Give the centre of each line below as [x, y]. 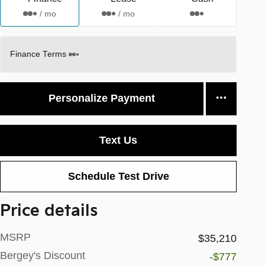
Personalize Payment [102, 98]
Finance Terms [38, 54]
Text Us [118, 140]
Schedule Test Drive [118, 176]
